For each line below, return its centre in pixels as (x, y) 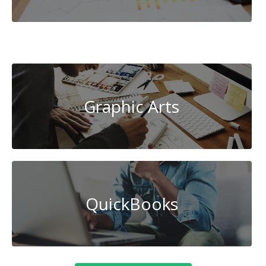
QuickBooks (132, 203)
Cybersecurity (185, 42)
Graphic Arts (132, 106)
